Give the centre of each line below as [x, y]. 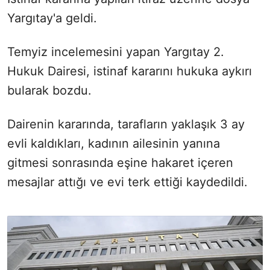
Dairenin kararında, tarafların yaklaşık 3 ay [126, 124]
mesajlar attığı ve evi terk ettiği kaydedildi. [127, 182]
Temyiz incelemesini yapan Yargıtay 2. [116, 52]
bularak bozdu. [49, 90]
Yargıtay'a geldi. [52, 18]
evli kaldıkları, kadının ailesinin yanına [114, 143]
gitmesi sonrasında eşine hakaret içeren [120, 162]
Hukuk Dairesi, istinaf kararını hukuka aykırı [130, 71]
